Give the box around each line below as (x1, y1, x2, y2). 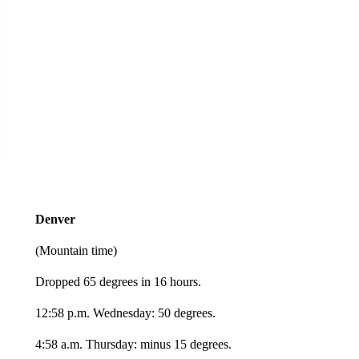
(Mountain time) (34, 244, 117, 257)
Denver (34, 212, 75, 226)
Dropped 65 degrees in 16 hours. (34, 275, 201, 288)
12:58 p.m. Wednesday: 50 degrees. (34, 306, 216, 320)
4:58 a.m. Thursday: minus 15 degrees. (34, 337, 232, 351)
